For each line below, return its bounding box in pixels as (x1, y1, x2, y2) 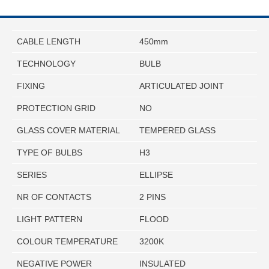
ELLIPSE (139, 170, 173, 180)
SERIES (17, 170, 47, 180)
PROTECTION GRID (17, 103, 95, 113)
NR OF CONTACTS (17, 192, 91, 202)
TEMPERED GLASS (139, 125, 216, 136)
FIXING (17, 81, 45, 91)
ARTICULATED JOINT (139, 81, 224, 91)
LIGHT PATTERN (17, 214, 82, 225)
